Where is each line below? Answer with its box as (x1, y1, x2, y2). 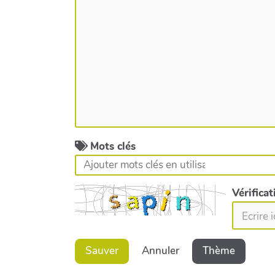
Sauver (85, 244, 118, 258)
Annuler (142, 244, 179, 258)
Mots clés (90, 139, 136, 153)
